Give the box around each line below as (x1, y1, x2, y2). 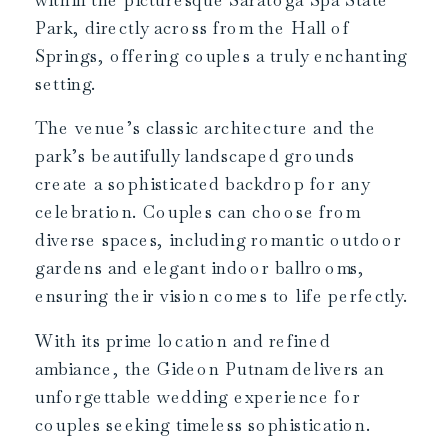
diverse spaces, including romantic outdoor (35, 228, 403, 251)
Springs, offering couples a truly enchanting (35, 43, 408, 67)
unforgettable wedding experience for (35, 385, 361, 408)
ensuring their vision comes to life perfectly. (35, 284, 409, 307)
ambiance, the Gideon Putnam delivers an (35, 357, 385, 380)
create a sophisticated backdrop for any (35, 172, 371, 195)
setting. (35, 71, 97, 95)
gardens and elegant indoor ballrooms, (35, 256, 365, 279)
